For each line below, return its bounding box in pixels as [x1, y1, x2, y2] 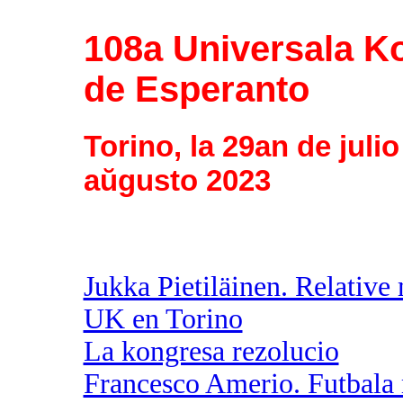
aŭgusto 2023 [83, 163, 271, 197]
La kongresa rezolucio [83, 335, 339, 367]
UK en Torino [83, 302, 243, 335]
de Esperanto [83, 69, 309, 110]
